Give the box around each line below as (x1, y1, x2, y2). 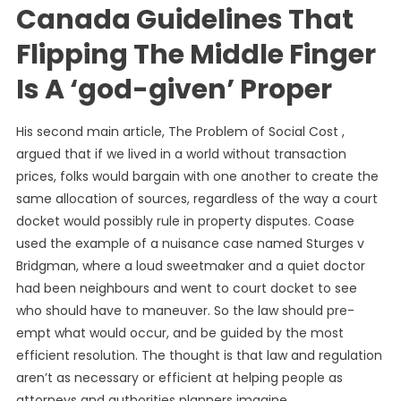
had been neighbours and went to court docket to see (15, 279, 357, 298)
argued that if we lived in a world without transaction (15, 145, 346, 164)
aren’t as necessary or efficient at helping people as (15, 369, 343, 388)
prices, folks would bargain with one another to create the (15, 167, 379, 186)
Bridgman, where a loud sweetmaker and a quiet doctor (15, 257, 365, 276)
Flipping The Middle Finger (15, 36, 376, 74)
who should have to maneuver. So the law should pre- (15, 302, 354, 320)
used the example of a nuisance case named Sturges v (15, 235, 364, 253)
